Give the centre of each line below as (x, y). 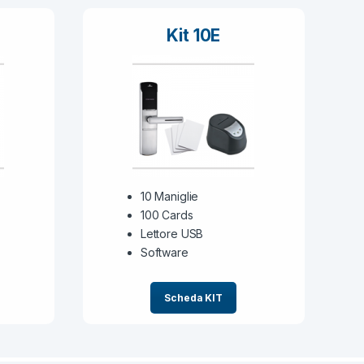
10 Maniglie (169, 197)
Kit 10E (194, 36)
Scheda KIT (194, 297)
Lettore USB (172, 234)
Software (164, 253)
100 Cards (167, 215)
